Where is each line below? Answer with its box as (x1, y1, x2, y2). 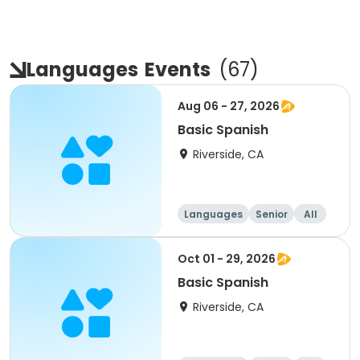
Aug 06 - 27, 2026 (178, 98, 280, 114)
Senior (256, 207, 288, 221)
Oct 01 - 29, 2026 (178, 251, 276, 267)
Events (145, 56, 211, 83)
